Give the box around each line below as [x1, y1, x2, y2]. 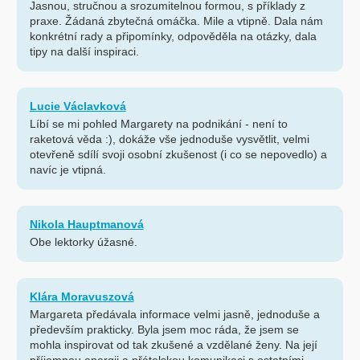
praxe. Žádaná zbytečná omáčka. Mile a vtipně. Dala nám [29, 14, 323, 28]
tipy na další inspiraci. [29, 45, 139, 59]
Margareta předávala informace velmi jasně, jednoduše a [29, 308, 320, 321]
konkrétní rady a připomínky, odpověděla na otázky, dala [29, 30, 317, 43]
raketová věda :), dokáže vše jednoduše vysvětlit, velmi [29, 133, 309, 146]
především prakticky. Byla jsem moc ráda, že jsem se [29, 323, 299, 337]
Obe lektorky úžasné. [29, 235, 137, 249]
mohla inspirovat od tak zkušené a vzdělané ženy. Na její [29, 338, 317, 352]
